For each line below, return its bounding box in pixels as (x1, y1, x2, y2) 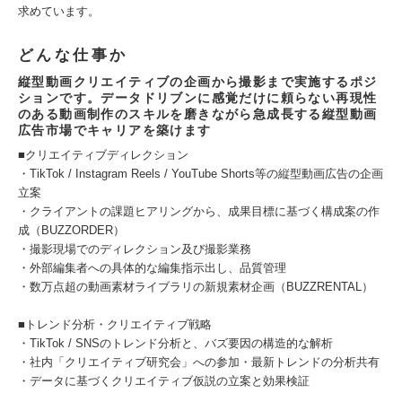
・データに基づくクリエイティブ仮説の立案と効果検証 (18, 374, 310, 388)
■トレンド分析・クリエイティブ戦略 (18, 318, 212, 331)
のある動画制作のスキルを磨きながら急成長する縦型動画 (18, 107, 378, 121)
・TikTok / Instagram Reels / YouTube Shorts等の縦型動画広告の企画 (18, 167, 383, 180)
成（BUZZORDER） (18, 223, 125, 237)
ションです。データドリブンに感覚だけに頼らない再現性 (18, 91, 378, 105)
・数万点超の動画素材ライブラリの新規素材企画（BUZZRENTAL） (18, 280, 373, 293)
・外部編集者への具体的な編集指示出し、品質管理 (18, 261, 286, 275)
